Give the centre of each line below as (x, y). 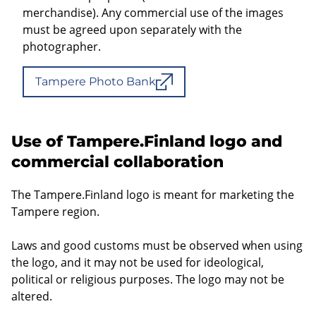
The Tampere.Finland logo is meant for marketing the (153, 194)
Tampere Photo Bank (96, 81)
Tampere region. (55, 211)
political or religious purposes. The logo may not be (148, 279)
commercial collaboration (117, 162)
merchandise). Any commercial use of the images (153, 12)
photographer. (62, 46)
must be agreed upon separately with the (132, 29)
